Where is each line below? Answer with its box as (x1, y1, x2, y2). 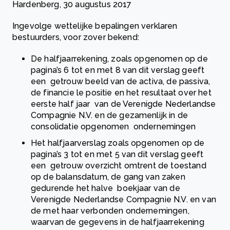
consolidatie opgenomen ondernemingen (31, 122, 198, 132)
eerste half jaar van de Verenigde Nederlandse (31, 99, 216, 109)
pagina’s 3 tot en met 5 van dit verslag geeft (31, 149, 204, 160)
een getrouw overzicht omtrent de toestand (31, 161, 206, 171)
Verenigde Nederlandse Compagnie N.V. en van (31, 195, 216, 205)
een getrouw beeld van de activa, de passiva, (31, 76, 210, 87)
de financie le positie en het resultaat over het (31, 88, 212, 98)
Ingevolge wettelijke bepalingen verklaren (12, 21, 178, 31)
